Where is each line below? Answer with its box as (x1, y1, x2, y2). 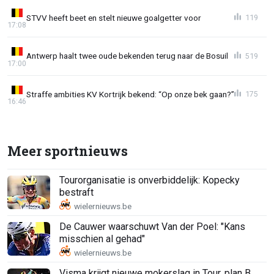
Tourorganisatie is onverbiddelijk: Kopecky (59, 174, 240, 186)
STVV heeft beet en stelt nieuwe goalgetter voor (26, 12, 201, 23)
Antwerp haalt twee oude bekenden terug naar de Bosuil (26, 51, 228, 61)
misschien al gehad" (59, 232, 145, 245)
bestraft (59, 186, 94, 198)
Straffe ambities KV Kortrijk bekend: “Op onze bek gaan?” (26, 89, 234, 99)
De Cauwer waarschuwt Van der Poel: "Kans (59, 220, 245, 232)
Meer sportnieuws (7, 142, 128, 160)
